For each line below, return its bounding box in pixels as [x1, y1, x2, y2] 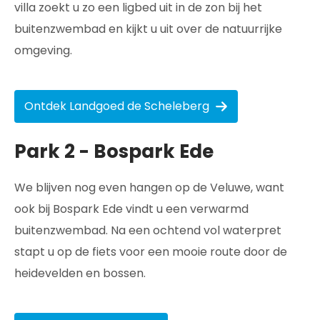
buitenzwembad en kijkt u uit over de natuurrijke [14, 21, 282, 37]
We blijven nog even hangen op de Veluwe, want [14, 179, 284, 196]
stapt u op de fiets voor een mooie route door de [14, 244, 287, 260]
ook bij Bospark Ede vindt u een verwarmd [14, 201, 249, 217]
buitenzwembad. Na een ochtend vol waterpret [14, 222, 281, 239]
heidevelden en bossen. [14, 265, 146, 281]
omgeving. [14, 42, 72, 59]
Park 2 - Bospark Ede [14, 139, 214, 164]
